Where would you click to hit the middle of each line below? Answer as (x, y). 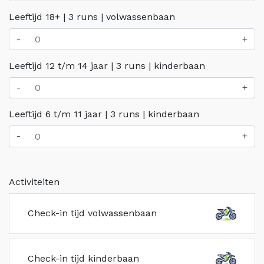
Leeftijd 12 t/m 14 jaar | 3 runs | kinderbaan (107, 65)
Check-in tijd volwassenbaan (92, 213)
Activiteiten (34, 181)
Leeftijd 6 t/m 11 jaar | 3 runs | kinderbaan (104, 114)
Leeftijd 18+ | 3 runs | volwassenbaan (92, 17)
